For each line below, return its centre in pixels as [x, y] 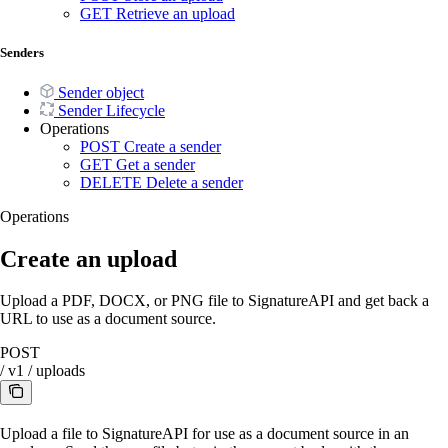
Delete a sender [194, 182]
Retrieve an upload [175, 14]
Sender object [101, 92]
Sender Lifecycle [111, 110]
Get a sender [155, 164]
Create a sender [172, 146]
